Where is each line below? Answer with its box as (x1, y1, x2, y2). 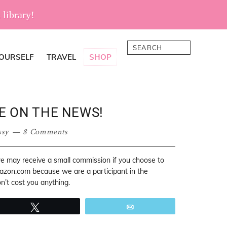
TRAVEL (47, 52, 76, 62)
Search (127, 41, 157, 52)
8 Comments (23, 127, 68, 137)
